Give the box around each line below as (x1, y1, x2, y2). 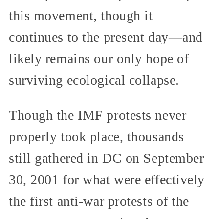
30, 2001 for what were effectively (9, 172, 205, 187)
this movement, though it (9, 7, 153, 23)
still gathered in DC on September (9, 150, 204, 166)
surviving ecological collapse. (9, 72, 179, 88)
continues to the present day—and (9, 29, 203, 44)
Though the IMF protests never (9, 107, 187, 123)
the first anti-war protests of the (9, 193, 190, 209)
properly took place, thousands (9, 129, 184, 144)
